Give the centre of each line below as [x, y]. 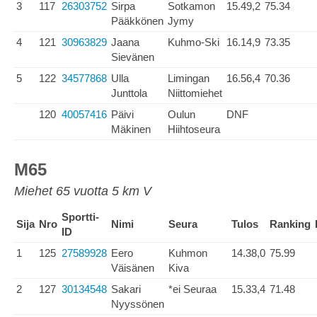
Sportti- [80, 217]
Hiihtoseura [194, 129]
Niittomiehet [195, 93]
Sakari [126, 289]
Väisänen [133, 268]
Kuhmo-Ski [194, 42]
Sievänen [133, 57]
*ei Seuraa [192, 289]
